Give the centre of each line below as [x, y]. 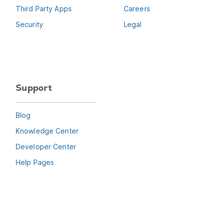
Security [29, 24]
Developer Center [46, 146]
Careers [137, 8]
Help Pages [35, 162]
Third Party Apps [44, 8]
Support [34, 88]
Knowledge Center [47, 131]
